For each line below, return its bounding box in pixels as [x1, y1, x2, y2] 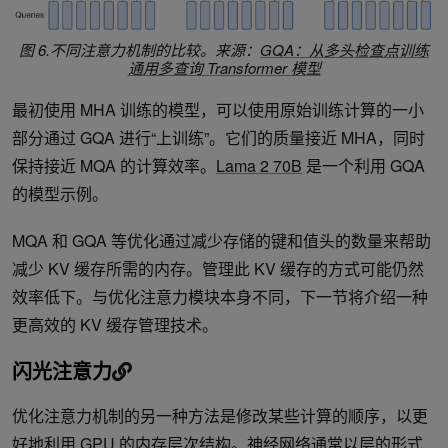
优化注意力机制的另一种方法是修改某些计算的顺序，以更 [12, 404, 428, 428]
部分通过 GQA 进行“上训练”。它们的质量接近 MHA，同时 [12, 126, 425, 150]
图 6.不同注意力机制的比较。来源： [19, 39, 260, 61]
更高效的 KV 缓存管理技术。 [12, 313, 218, 337]
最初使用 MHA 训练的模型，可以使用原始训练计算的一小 [12, 98, 424, 122]
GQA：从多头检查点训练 [260, 39, 429, 61]
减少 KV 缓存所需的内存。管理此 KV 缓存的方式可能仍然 [12, 257, 424, 281]
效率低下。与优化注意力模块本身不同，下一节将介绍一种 [12, 285, 428, 309]
